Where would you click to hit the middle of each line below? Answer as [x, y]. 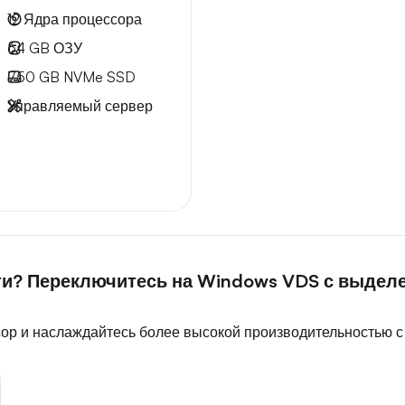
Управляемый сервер [80, 106]
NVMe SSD [98, 77]
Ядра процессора [81, 19]
